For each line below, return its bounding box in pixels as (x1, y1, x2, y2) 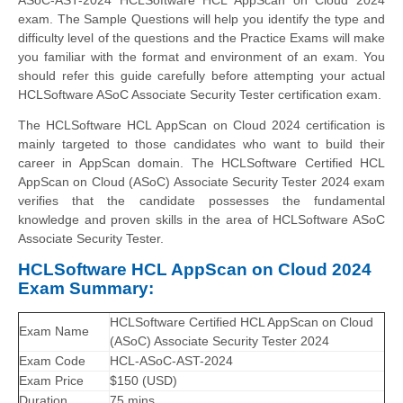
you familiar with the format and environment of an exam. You (18, 49, 385, 64)
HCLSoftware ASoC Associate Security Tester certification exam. (18, 86, 381, 102)
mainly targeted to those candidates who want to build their (18, 136, 385, 151)
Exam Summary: (18, 278, 154, 298)
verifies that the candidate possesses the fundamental (18, 193, 385, 208)
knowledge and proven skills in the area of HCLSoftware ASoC (18, 211, 385, 227)
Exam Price (19, 373, 84, 389)
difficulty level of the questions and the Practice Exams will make (18, 30, 385, 45)
